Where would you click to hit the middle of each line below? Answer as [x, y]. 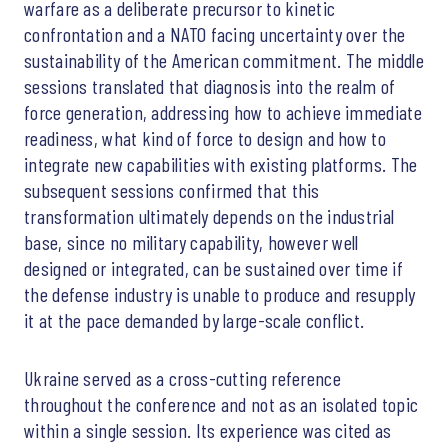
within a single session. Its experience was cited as [208, 429]
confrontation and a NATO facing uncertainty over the [215, 33]
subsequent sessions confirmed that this [172, 189]
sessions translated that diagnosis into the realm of [210, 85]
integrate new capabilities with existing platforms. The [221, 163]
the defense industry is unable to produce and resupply [220, 293]
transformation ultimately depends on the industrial [209, 215]
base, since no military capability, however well [191, 241]
